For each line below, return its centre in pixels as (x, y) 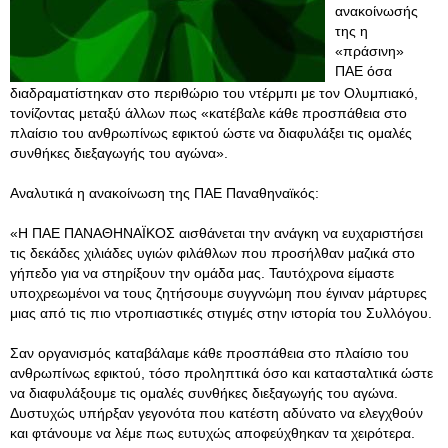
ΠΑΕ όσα (363, 71)
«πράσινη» (369, 51)
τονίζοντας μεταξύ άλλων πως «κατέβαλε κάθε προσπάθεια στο (208, 113)
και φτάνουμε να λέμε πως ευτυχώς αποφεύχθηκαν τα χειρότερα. (212, 433)
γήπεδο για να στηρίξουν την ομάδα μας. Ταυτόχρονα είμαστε (202, 273)
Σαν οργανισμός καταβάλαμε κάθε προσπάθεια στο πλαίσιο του (209, 353)
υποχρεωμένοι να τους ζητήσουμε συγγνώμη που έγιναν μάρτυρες (218, 293)
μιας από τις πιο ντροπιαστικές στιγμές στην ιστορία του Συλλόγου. (221, 313)
